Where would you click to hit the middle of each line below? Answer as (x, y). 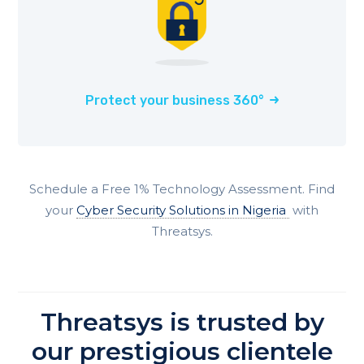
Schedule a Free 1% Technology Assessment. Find (182, 189)
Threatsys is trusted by (182, 323)
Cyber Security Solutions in (159, 210)
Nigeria (264, 210)
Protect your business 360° (175, 101)
